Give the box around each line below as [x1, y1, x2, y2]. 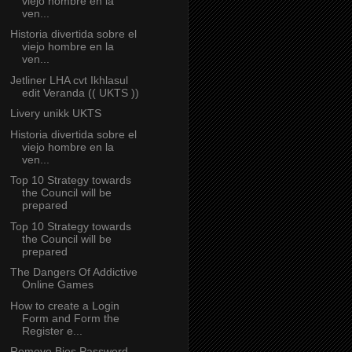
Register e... [21, 324, 82, 337]
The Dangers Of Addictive [9, 266, 137, 279]
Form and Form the [21, 311, 119, 324]
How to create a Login [9, 299, 119, 312]
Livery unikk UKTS [9, 107, 101, 120]
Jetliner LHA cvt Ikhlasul [9, 73, 128, 86]
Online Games [21, 278, 93, 291]
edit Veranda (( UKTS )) [21, 86, 139, 99]
